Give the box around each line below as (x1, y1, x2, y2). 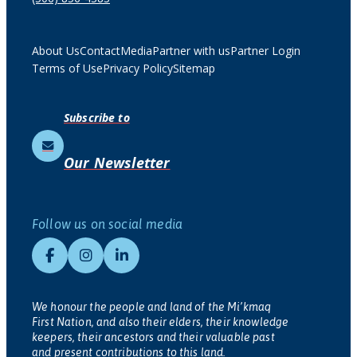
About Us (32, 43, 80, 59)
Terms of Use (32, 61, 103, 76)
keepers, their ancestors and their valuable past (32, 331, 275, 344)
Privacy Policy (103, 61, 173, 76)
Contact (80, 43, 120, 59)
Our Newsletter (64, 153, 171, 173)
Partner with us (152, 43, 230, 59)
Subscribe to (64, 110, 130, 126)
